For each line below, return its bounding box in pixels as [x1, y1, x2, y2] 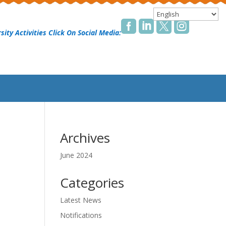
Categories [60, 174, 125, 192]
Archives [60, 129, 110, 147]
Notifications [60, 210, 102, 220]
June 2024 [60, 150, 93, 160]
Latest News [60, 195, 102, 205]
